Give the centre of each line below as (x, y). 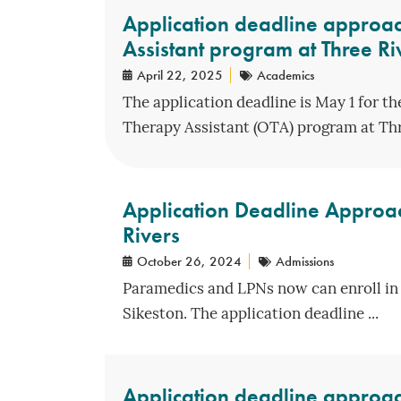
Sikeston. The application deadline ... (251, 314)
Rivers (151, 235)
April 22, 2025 (180, 75)
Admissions (305, 261)
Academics (286, 75)
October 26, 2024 (189, 261)
